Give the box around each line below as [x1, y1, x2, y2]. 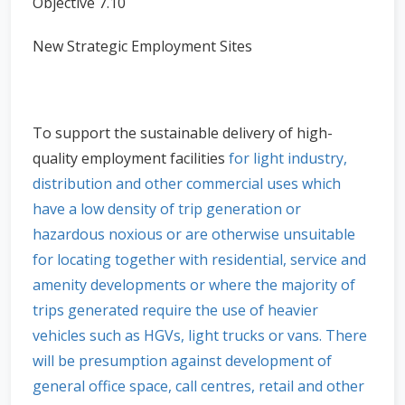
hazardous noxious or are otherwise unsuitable [33, 224, 355, 244]
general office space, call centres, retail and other [33, 376, 364, 396]
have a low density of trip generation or [33, 199, 301, 219]
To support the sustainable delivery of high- [33, 123, 333, 143]
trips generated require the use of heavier [33, 300, 318, 320]
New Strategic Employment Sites [33, 36, 252, 56]
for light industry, [229, 148, 347, 168]
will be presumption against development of [33, 351, 332, 371]
